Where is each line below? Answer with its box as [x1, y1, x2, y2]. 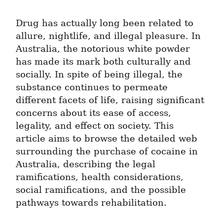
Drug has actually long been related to [16, 18, 193, 29]
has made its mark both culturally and [16, 57, 191, 67]
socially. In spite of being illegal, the [16, 70, 183, 80]
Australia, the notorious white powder [16, 44, 190, 54]
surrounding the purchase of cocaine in [16, 147, 198, 157]
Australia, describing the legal [16, 159, 155, 170]
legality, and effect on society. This [16, 121, 174, 131]
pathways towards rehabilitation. [16, 198, 167, 208]
